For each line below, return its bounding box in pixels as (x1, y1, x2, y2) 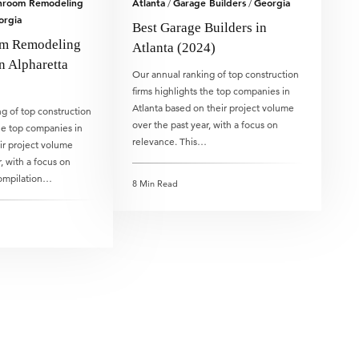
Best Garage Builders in (132, 20, 268, 35)
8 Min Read (132, 178, 179, 189)
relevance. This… (132, 135, 208, 147)
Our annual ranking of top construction (132, 68, 300, 80)
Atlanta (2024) (132, 40, 216, 55)
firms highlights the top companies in (132, 85, 291, 97)
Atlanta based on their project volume (132, 102, 295, 114)
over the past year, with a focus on (132, 119, 279, 131)
